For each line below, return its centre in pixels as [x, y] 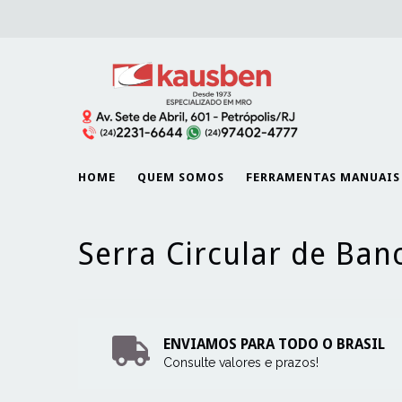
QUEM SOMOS [181, 177]
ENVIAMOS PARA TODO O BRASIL [274, 344]
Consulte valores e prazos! [240, 363]
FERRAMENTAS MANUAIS [323, 177]
